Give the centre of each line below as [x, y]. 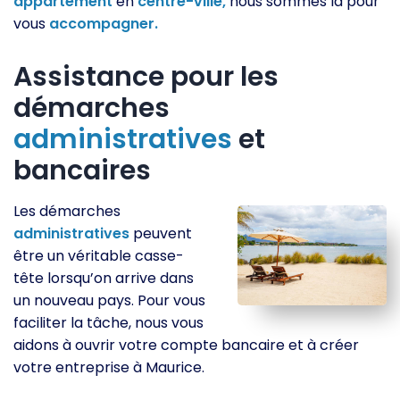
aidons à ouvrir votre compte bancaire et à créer [186, 346]
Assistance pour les [146, 77]
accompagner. [104, 24]
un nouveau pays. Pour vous [109, 301]
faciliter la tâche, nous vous [108, 323]
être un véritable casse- [99, 256]
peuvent [161, 234]
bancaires [82, 171]
